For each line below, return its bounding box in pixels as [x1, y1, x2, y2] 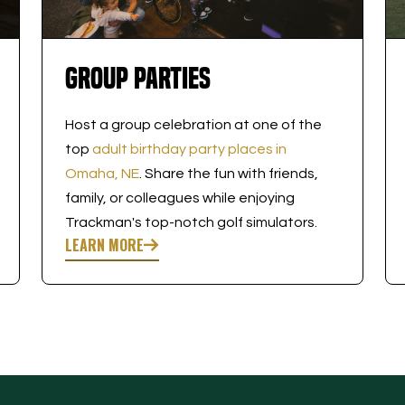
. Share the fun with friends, [138, 165, 318, 181]
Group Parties [64, 61, 211, 95]
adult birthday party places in [91, 141, 287, 156]
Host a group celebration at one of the [64, 117, 322, 132]
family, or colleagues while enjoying [64, 190, 295, 205]
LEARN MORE [64, 233, 144, 256]
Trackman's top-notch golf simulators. [64, 214, 317, 230]
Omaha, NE [64, 165, 139, 181]
